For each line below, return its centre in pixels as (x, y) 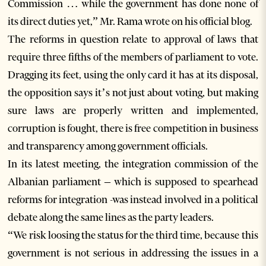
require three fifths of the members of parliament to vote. (133, 57)
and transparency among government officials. (108, 146)
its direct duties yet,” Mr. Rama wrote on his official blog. (130, 22)
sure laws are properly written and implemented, (133, 111)
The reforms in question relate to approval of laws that (133, 39)
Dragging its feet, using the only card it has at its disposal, (133, 75)
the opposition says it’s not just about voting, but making (133, 93)
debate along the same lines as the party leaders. (111, 218)
